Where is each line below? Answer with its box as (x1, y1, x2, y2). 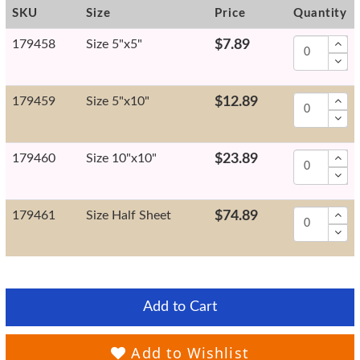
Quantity (293, 6, 348, 19)
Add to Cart (143, 299, 217, 314)
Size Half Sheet (86, 208, 171, 222)
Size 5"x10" (86, 94, 149, 108)
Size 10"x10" (86, 151, 157, 165)
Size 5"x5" (86, 37, 142, 51)
